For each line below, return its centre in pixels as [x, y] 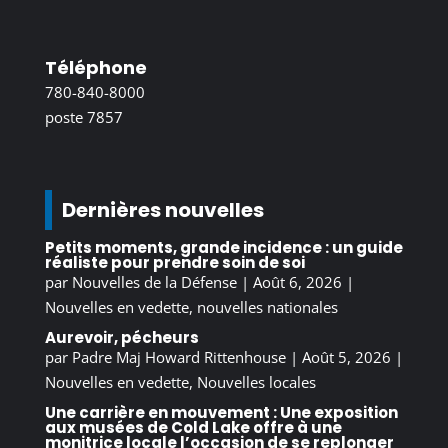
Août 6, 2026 [297, 281]
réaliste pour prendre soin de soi [174, 262]
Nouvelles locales [256, 381]
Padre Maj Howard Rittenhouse [178, 356]
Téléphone [95, 67]
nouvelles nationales [267, 306]
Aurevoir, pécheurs [121, 337]
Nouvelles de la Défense [154, 281]
